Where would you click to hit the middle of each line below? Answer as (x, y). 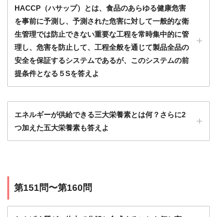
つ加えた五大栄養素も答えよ (62, 127)
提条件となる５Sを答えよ (57, 73)
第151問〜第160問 (53, 187)
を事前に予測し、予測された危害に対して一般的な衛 (102, 21)
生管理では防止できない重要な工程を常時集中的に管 (102, 34)
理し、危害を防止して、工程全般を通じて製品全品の (102, 47)
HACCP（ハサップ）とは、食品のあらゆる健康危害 (100, 8)
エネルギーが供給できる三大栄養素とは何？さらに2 (100, 114)
